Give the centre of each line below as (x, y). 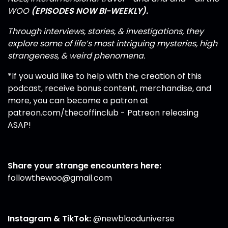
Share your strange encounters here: (84, 166)
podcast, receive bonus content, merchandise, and (109, 89)
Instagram (30, 219)
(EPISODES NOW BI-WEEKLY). (90, 11)
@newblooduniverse (133, 219)
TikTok (76, 219)
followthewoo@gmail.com (60, 178)
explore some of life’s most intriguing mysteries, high (112, 44)
